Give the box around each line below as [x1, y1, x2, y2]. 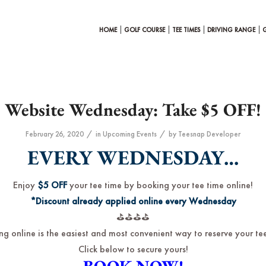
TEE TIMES [172, 26, 200, 34]
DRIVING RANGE [207, 26, 255, 34]
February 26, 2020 [26, 129, 84, 139]
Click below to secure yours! [78, 243, 188, 255]
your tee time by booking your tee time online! [69, 179, 253, 191]
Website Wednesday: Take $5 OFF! [5, 98, 261, 121]
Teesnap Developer [178, 129, 240, 139]
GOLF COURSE [124, 26, 165, 34]
